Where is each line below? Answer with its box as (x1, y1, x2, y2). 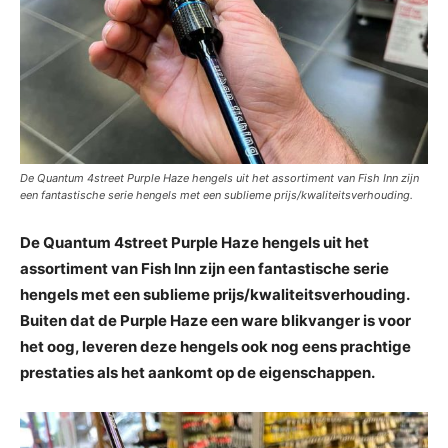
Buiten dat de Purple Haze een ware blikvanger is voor (20, 310, 411, 330)
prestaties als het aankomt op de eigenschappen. (20, 362, 375, 382)
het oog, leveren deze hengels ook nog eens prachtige (20, 336, 411, 356)
